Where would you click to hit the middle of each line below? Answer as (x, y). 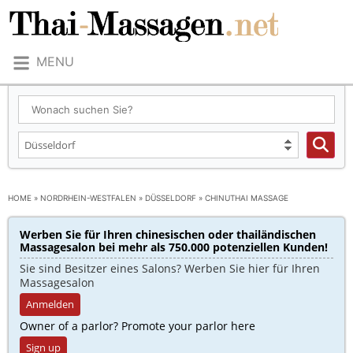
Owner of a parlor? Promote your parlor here (137, 326)
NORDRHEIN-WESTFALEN (88, 198)
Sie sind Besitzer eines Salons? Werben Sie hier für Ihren (170, 268)
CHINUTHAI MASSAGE (247, 198)
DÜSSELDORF (171, 198)
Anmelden (50, 304)
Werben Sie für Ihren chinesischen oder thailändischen (168, 234)
